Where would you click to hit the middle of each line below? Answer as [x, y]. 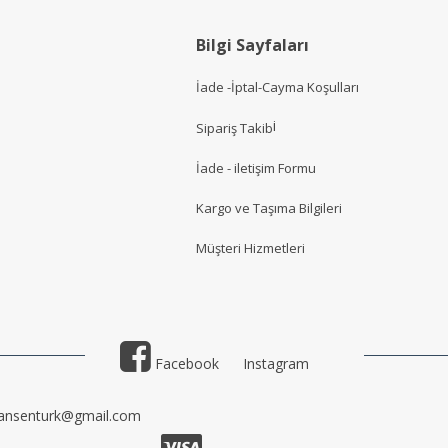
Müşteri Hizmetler [249, 248]
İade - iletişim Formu [256, 167]
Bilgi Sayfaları [252, 45]
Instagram [275, 363]
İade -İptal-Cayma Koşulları [277, 87]
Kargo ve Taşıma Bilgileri [269, 208]
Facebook [184, 363]
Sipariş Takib [234, 127]
